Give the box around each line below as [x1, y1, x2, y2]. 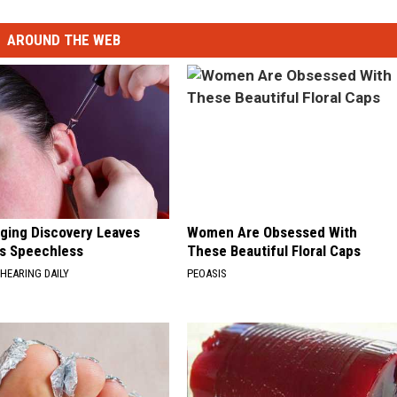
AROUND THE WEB [6, 31, 121, 50]
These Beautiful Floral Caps [186, 241, 361, 260]
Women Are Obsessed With [186, 222, 357, 241]
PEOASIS [186, 266, 227, 280]
